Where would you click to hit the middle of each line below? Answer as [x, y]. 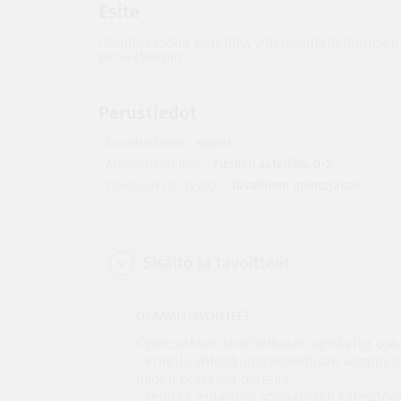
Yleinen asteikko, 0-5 [270, 164]
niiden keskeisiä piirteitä [213, 379]
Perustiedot [147, 113]
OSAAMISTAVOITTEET [192, 316]
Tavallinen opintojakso [293, 186]
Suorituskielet [145, 143]
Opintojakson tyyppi [162, 186]
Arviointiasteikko [153, 164]
